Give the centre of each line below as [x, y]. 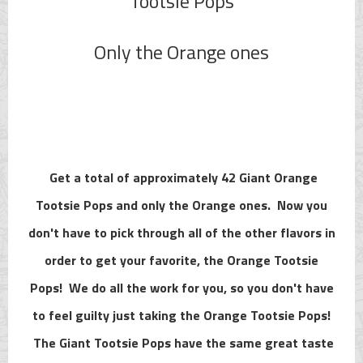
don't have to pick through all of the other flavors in [181, 232]
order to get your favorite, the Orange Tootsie [181, 260]
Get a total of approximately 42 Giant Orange [181, 177]
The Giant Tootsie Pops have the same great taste [183, 342]
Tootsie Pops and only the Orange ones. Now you [181, 205]
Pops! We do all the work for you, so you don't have [181, 287]
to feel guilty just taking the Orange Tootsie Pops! [181, 315]
